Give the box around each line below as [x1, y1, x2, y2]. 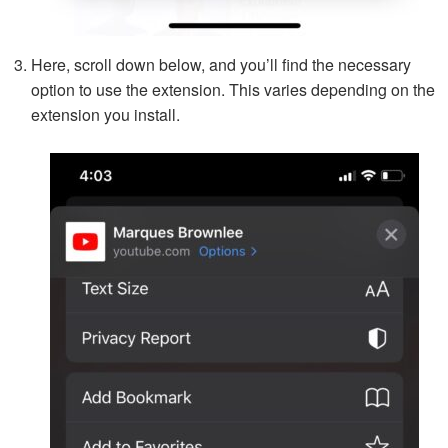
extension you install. [31, 103, 180, 127]
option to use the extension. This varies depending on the [31, 78, 435, 102]
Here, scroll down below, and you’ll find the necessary [31, 53, 411, 77]
